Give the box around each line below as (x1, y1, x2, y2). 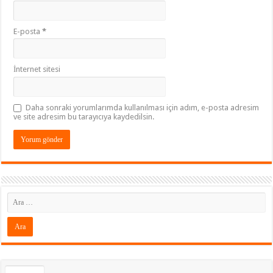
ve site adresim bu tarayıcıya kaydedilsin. (13, 112, 155, 121)
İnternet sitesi (13, 64, 61, 74)
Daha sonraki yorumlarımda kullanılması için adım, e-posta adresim (26, 102, 260, 112)
